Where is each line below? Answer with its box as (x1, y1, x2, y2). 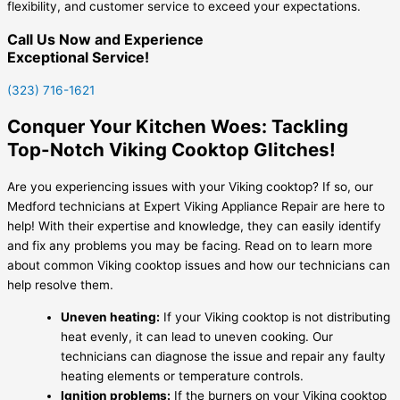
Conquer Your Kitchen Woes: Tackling (7, 115, 348, 138)
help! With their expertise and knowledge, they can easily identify (7, 219, 381, 234)
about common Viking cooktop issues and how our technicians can (7, 258, 390, 273)
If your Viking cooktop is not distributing (160, 309, 390, 324)
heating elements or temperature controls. (61, 368, 304, 383)
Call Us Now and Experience (7, 30, 204, 49)
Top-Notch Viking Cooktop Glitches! (7, 138, 336, 162)
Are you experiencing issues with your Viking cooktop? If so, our (7, 179, 373, 195)
